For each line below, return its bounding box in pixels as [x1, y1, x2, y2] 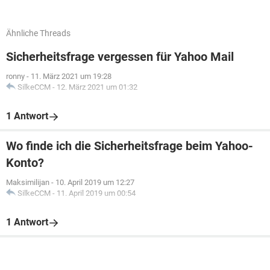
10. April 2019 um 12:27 [55, 178, 134, 187]
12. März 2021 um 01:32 [57, 83, 137, 92]
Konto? [6, 155, 44, 170]
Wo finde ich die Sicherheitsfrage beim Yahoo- [6, 139, 253, 153]
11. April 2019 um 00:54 [57, 189, 136, 198]
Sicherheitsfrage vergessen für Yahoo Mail [6, 49, 234, 64]
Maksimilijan [6, 178, 49, 187]
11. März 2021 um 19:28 [31, 72, 111, 81]
